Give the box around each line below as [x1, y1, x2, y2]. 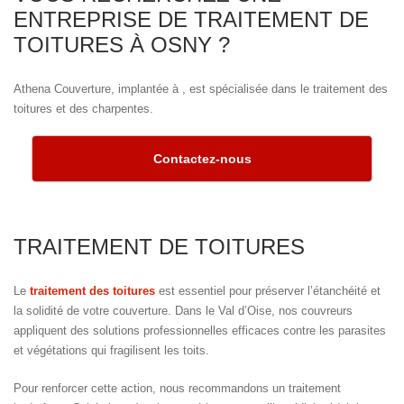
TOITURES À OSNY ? [14, 32, 230, 57]
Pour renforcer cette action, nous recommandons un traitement [14, 381, 341, 395]
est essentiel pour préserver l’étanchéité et [155, 284, 381, 298]
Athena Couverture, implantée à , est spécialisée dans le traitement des [14, 81, 388, 96]
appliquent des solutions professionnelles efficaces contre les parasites [14, 324, 386, 338]
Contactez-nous [152, 151, 252, 167]
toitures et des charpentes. [14, 101, 153, 115]
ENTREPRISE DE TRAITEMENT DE [14, 6, 369, 32]
